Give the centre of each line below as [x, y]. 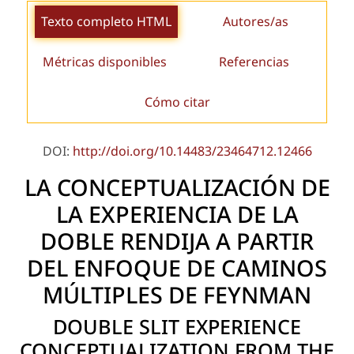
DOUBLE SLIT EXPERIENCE [177, 326]
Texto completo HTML [107, 21]
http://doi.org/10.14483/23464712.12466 [192, 151]
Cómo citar [177, 102]
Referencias [254, 61]
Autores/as [256, 21]
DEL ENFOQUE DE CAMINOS [177, 267]
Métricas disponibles [105, 61]
